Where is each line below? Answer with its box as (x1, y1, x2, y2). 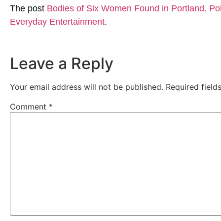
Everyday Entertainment (10, 16, 105, 27)
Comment (10, 102, 49, 112)
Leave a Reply (10, 54, 113, 74)
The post (10, 3, 47, 13)
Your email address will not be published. (10, 82, 163, 92)
